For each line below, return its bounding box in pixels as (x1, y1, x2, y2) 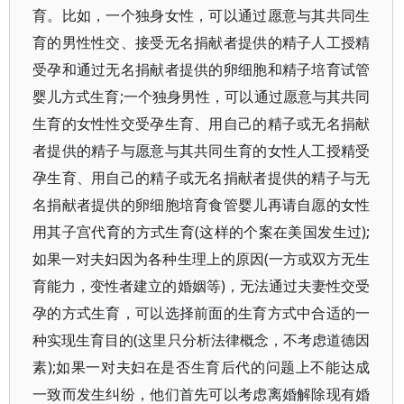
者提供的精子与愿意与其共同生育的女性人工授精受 (32, 141, 371, 161)
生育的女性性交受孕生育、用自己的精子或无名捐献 (32, 114, 371, 133)
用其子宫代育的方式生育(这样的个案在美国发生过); (32, 222, 371, 242)
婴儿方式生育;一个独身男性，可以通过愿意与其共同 (32, 87, 371, 106)
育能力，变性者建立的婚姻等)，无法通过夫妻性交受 (32, 276, 371, 296)
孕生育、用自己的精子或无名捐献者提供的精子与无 (32, 168, 371, 188)
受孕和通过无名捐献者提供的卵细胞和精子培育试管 (32, 60, 371, 79)
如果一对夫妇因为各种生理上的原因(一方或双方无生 (32, 249, 371, 269)
